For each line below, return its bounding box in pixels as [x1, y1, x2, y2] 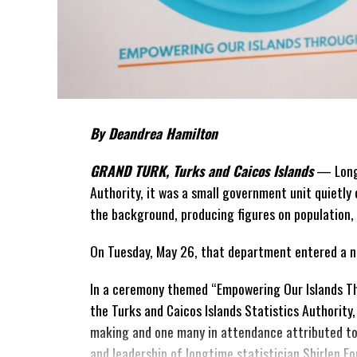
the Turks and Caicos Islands [90, 300, 241, 321]
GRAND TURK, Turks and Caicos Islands [90, 160, 313, 182]
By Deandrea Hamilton [90, 123, 218, 144]
